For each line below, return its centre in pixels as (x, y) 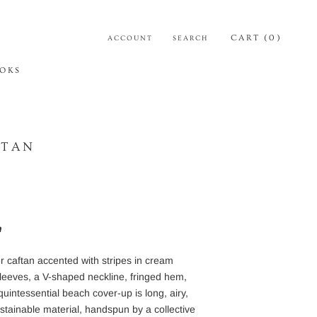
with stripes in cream (127, 261)
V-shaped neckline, (85, 277)
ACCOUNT (130, 38)
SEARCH (190, 38)
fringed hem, (157, 277)
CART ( (250, 38)
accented (59, 261)
